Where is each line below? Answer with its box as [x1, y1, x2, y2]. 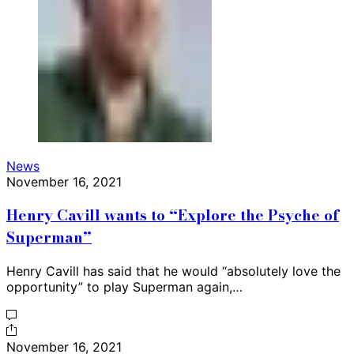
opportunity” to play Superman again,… [6, 279, 243, 296]
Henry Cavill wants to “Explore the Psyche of [6, 204, 339, 227]
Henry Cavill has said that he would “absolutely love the [6, 263, 341, 280]
